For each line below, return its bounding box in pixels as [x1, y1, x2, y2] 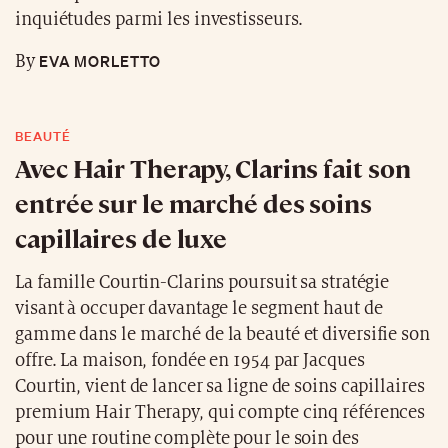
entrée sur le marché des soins [15, 185, 372, 219]
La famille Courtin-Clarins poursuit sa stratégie [15, 272, 390, 292]
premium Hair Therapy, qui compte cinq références [15, 402, 426, 422]
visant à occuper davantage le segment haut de [15, 298, 383, 318]
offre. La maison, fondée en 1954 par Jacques [15, 350, 365, 370]
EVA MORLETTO [34, 50, 161, 71]
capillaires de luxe [15, 220, 228, 254]
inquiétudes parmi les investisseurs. [15, 9, 304, 29]
